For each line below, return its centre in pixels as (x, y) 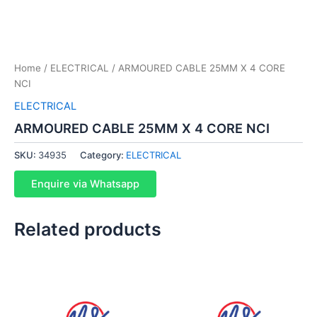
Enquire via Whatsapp (85, 184)
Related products (88, 229)
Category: (103, 155)
